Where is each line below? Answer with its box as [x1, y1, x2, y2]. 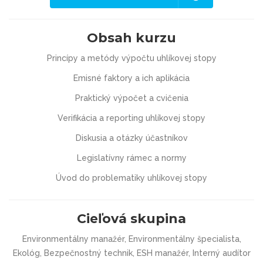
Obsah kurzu [87, 29, 176, 46]
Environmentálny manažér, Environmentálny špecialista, [22, 234, 241, 244]
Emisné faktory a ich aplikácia [73, 73, 190, 83]
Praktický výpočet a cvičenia [75, 93, 188, 103]
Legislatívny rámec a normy [76, 153, 187, 163]
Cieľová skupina [77, 210, 186, 227]
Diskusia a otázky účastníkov [75, 133, 188, 143]
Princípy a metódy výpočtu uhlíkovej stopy [46, 53, 217, 63]
